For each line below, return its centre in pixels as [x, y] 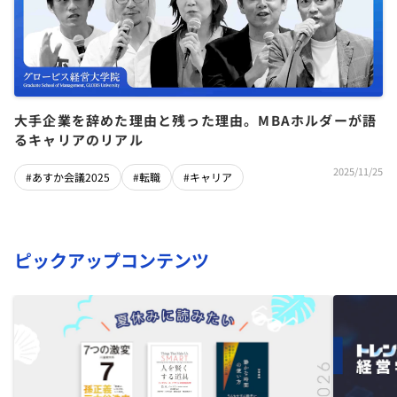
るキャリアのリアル [79, 140]
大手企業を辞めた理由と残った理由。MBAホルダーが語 [196, 121]
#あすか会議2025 [68, 176]
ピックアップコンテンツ [112, 260]
